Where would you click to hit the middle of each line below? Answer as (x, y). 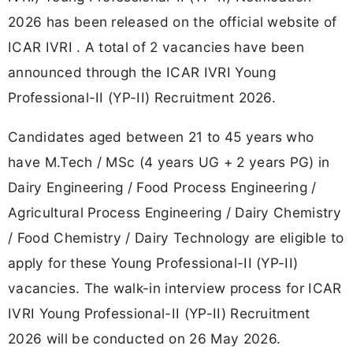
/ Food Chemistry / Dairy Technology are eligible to (176, 237)
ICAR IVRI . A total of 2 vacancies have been (156, 47)
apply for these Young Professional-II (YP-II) (153, 262)
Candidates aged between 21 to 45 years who (161, 136)
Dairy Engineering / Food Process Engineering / (162, 187)
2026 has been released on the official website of (173, 22)
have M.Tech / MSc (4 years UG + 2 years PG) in (169, 162)
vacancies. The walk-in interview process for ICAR (175, 288)
